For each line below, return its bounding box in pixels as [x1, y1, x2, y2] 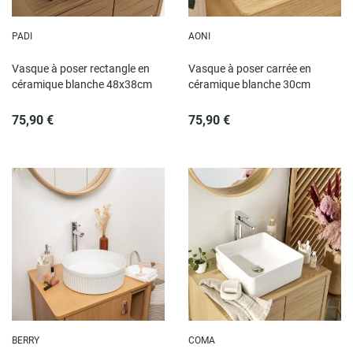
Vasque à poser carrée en [188, 62, 311, 76]
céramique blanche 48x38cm [12, 78, 152, 91]
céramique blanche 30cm [188, 78, 310, 91]
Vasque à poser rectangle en [12, 62, 150, 76]
